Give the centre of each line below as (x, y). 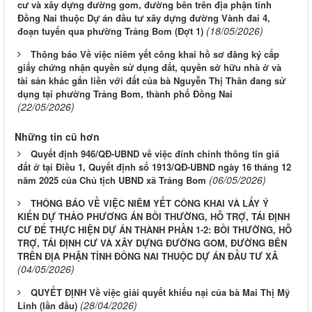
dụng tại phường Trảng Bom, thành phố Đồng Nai (125, 94)
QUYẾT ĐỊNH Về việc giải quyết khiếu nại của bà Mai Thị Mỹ (160, 292)
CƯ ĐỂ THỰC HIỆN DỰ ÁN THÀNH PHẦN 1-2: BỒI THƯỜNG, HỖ (155, 230)
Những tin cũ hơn (57, 137)
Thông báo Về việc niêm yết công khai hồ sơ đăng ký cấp (155, 54)
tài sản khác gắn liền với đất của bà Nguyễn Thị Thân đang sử (151, 81)
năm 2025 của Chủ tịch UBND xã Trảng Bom (112, 180)
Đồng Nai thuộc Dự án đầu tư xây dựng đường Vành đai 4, (144, 18)
